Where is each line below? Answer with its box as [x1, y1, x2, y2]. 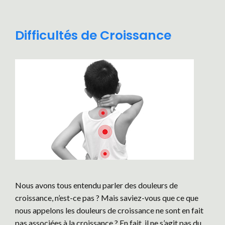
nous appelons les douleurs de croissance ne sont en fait [15, 205, 203, 215]
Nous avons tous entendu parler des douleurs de [15, 180, 178, 190]
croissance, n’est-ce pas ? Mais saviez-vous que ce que [15, 193, 198, 202]
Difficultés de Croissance [15, 27, 171, 44]
